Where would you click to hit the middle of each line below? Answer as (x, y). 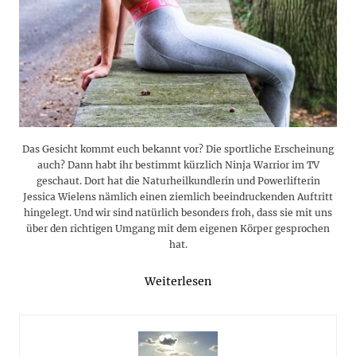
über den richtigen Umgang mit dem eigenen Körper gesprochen (178, 229)
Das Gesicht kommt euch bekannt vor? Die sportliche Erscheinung (178, 149)
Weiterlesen (178, 282)
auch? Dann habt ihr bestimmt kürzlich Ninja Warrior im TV (178, 165)
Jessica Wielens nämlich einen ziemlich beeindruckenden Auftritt (178, 197)
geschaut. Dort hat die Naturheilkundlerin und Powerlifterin (178, 181)
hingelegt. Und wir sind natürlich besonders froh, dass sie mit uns (178, 213)
